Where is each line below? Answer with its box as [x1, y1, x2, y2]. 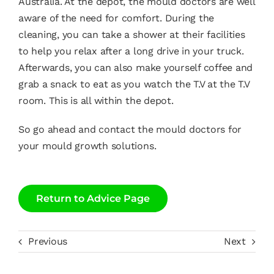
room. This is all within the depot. [18, 94, 174, 106]
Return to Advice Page [35, 192, 150, 204]
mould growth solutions [42, 139, 154, 152]
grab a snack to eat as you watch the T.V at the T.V [18, 78, 250, 90]
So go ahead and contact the [18, 123, 157, 135]
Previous [28, 235, 68, 248]
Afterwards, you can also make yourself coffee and [18, 61, 253, 73]
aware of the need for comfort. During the [18, 12, 215, 24]
